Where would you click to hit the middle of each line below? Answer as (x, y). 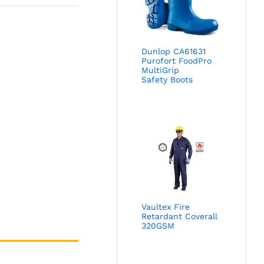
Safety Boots (167, 79)
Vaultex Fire (166, 207)
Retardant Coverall (180, 216)
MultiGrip (161, 70)
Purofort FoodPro (177, 60)
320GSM (158, 225)
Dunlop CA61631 (174, 51)
